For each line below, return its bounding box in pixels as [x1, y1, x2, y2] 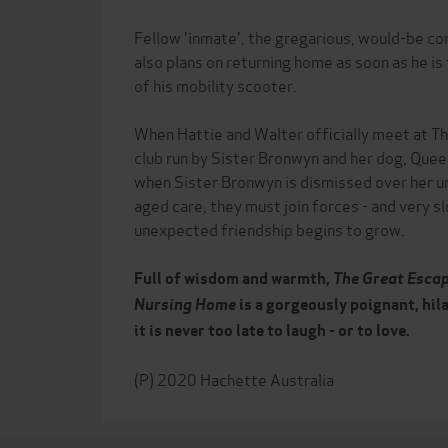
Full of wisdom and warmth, [134, 268, 333, 289]
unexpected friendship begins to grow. [134, 217, 405, 240]
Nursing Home [134, 294, 236, 315]
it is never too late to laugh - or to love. [134, 320, 410, 341]
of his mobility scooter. [134, 73, 297, 96]
